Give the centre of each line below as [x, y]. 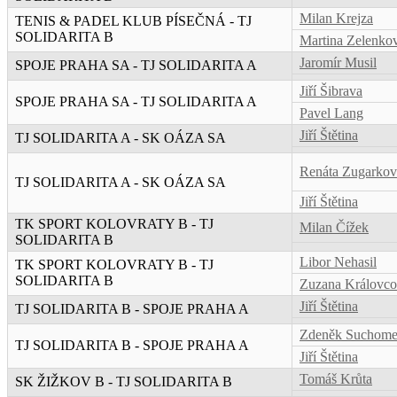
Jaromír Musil [338, 63]
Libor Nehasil [338, 262]
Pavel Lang [331, 113]
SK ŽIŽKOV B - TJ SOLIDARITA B [124, 382]
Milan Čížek [334, 228]
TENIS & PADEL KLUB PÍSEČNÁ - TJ [133, 21]
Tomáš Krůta [336, 379]
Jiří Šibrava [331, 91]
